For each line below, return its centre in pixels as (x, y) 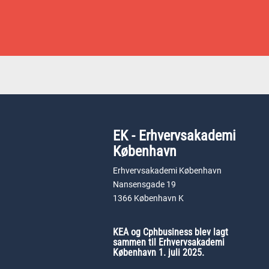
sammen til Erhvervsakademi (169, 242)
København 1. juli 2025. (159, 252)
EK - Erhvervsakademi (174, 136)
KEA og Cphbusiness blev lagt (171, 232)
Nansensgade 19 (144, 185)
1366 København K (148, 198)
